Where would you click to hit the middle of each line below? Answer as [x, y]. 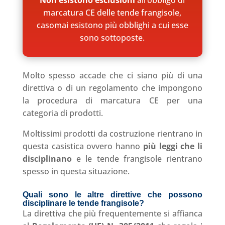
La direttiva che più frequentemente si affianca [113, 213]
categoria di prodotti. [63, 113]
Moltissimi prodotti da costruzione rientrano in [113, 133]
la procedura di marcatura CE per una [113, 100]
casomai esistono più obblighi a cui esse [112, 25]
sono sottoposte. [113, 37]
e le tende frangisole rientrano [140, 158]
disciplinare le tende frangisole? [83, 203]
